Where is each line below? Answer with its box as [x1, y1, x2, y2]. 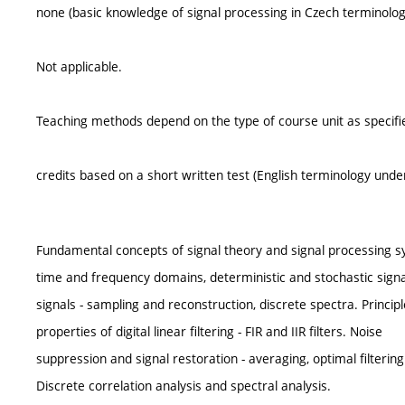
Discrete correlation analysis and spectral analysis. [36, 377, 331, 394]
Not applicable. [36, 58, 122, 75]
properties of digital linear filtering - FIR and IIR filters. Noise [36, 323, 382, 340]
